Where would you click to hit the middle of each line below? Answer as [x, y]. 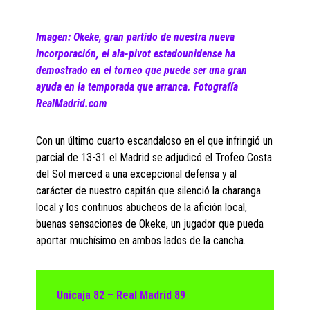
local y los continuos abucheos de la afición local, [142, 208]
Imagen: [55, 37]
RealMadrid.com [72, 104]
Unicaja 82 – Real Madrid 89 [121, 295]
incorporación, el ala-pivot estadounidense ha [136, 54]
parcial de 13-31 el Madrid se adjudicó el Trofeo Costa [154, 158]
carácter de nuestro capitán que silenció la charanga [149, 191]
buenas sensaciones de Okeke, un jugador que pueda [150, 224]
